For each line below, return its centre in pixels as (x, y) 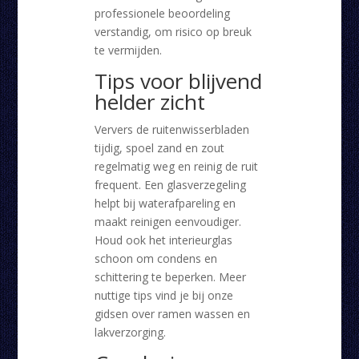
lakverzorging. (130, 333)
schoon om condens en (155, 259)
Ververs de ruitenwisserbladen (171, 130)
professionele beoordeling (162, 14)
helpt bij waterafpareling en (165, 204)
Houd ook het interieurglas (163, 240)
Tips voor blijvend (178, 81)
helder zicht (149, 102)
